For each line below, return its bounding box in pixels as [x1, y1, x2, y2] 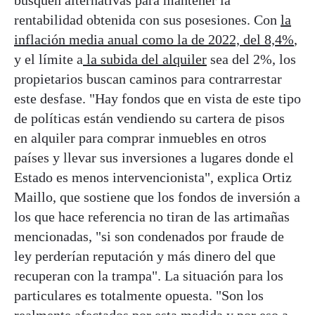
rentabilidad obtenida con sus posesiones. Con [14, 12, 281, 28]
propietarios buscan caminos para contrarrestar [14, 71, 282, 87]
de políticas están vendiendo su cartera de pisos [14, 110, 285, 127]
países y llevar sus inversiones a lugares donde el [14, 150, 294, 166]
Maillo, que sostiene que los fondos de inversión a [14, 189, 300, 205]
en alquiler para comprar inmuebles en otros [14, 130, 266, 146]
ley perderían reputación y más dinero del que [14, 248, 276, 264]
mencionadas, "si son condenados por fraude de [14, 229, 284, 245]
